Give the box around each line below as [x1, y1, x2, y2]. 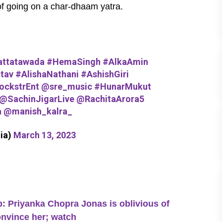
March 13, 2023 [13, 129, 76, 140]
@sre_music [41, 81, 92, 92]
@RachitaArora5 [76, 93, 144, 104]
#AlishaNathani [15, 68, 79, 79]
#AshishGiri [80, 68, 129, 79]
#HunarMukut [94, 81, 151, 92]
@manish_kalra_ [3, 106, 72, 116]
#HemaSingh [46, 56, 101, 67]
